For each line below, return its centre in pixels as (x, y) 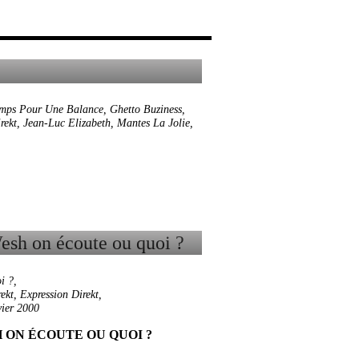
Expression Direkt (59, 294)
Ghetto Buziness (146, 109)
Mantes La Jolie (153, 123)
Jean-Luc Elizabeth (67, 123)
